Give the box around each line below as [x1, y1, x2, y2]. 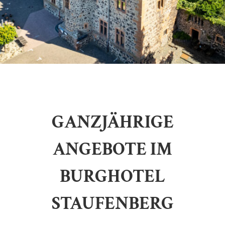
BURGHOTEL [60, 165, 165, 189]
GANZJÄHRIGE [51, 110, 174, 135]
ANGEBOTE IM [53, 138, 172, 162]
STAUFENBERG [51, 192, 174, 216]
